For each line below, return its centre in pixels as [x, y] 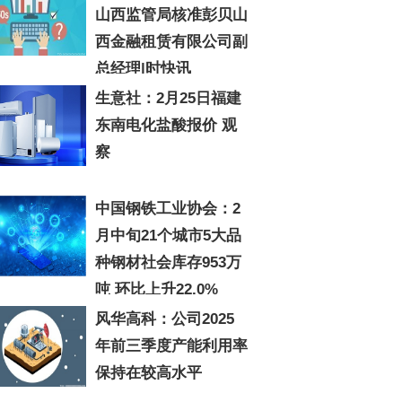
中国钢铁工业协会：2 [168, 209]
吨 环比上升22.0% [157, 289]
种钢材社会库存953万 [168, 262]
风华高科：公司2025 [165, 319]
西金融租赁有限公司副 [171, 42]
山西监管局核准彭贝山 [171, 15]
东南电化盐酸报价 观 [166, 125]
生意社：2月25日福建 [168, 98]
